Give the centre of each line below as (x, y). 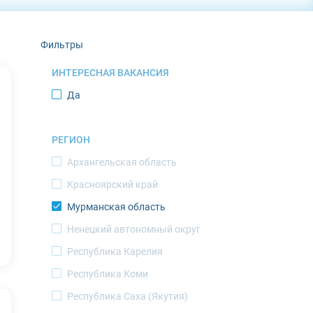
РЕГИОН (71, 140)
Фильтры (62, 45)
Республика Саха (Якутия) (128, 296)
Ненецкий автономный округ (134, 229)
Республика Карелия (115, 252)
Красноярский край (112, 184)
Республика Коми (108, 274)
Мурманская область (116, 207)
